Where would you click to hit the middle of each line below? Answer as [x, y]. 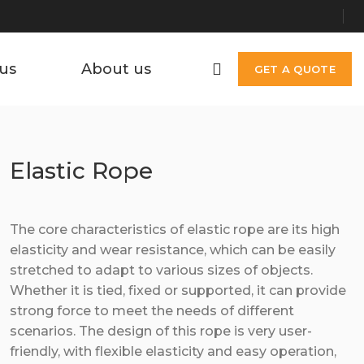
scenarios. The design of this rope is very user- [160, 331]
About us [116, 69]
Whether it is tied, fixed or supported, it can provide [178, 290]
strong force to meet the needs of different [152, 311]
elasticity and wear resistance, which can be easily [172, 250]
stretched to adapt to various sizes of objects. [161, 270]
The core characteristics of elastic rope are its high [174, 230]
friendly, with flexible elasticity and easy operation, [173, 351]
